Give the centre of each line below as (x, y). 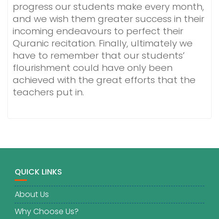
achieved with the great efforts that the (104, 80)
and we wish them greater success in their (109, 19)
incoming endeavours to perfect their (98, 31)
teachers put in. (50, 92)
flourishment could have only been (93, 68)
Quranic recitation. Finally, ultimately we (103, 43)
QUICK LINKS (38, 172)
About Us (32, 194)
